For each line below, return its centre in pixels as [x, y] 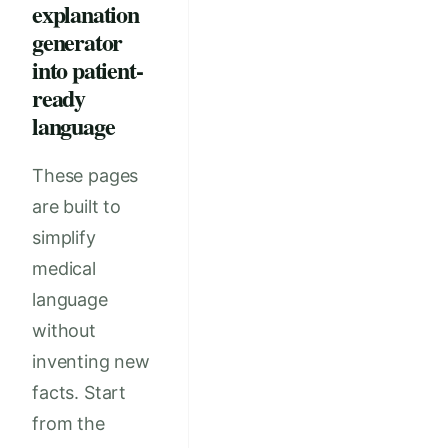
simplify [64, 237]
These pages [85, 175]
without [64, 330]
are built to [77, 206]
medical [64, 268]
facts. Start [79, 392]
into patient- [87, 69]
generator [77, 41]
